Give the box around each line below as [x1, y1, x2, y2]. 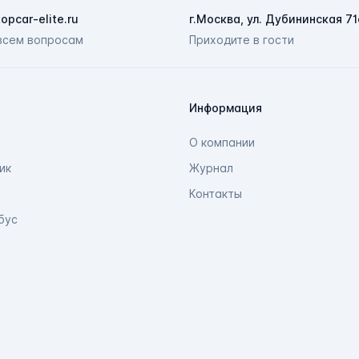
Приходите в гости [189, 33, 294, 47]
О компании [189, 135, 255, 150]
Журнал [189, 161, 233, 175]
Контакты [189, 187, 242, 201]
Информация [189, 101, 262, 115]
